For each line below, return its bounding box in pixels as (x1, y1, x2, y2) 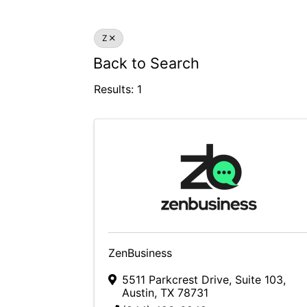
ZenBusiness (108, 246, 172, 260)
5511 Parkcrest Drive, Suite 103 (122, 273, 283, 286)
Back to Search (93, 54, 199, 72)
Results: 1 (94, 82, 142, 96)
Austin (122, 286, 154, 299)
